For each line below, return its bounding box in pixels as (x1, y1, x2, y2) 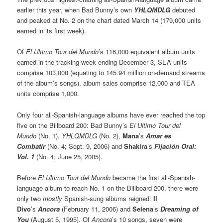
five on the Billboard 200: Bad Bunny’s (17, 120, 130, 130)
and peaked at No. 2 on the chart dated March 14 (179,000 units (17, 15, 202, 25)
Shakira (124, 141, 148, 151)
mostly (43, 193, 63, 203)
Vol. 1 (17, 151, 35, 161)
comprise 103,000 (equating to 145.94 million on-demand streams (17, 68, 206, 78)
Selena (132, 204, 154, 214)
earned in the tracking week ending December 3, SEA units (17, 57, 188, 67)
